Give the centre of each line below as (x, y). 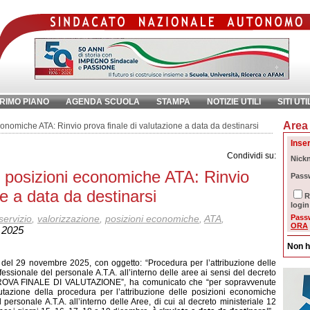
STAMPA (173, 102)
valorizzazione (69, 219)
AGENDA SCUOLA (103, 102)
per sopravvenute (243, 282)
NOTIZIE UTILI (234, 102)
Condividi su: (252, 156)
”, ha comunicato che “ (165, 282)
